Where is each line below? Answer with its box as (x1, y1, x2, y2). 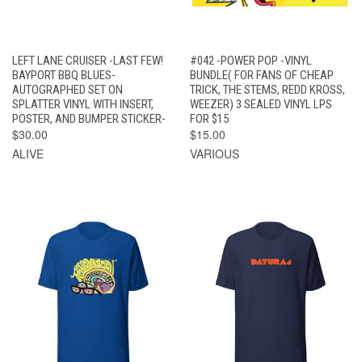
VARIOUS (189, 145, 239, 162)
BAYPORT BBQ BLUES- (12, 67, 116, 82)
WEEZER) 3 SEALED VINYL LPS (189, 96, 332, 112)
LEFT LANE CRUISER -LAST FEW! (12, 53, 163, 68)
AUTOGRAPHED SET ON (12, 82, 123, 97)
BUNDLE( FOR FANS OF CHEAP (189, 67, 334, 82)
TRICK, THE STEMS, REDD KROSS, (189, 82, 345, 97)
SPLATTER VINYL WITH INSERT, (12, 96, 154, 112)
